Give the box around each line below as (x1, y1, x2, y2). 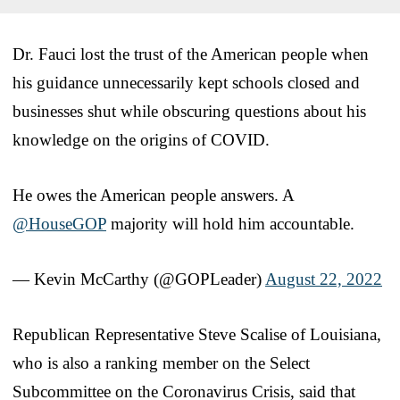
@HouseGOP (12, 214, 106, 234)
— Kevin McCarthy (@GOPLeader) (12, 270, 265, 289)
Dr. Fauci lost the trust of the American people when (12, 45, 369, 64)
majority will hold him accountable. (106, 214, 354, 234)
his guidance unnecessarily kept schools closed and (12, 73, 360, 93)
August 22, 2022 (265, 270, 382, 289)
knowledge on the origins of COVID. (12, 130, 270, 150)
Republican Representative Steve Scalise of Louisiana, (12, 325, 381, 345)
